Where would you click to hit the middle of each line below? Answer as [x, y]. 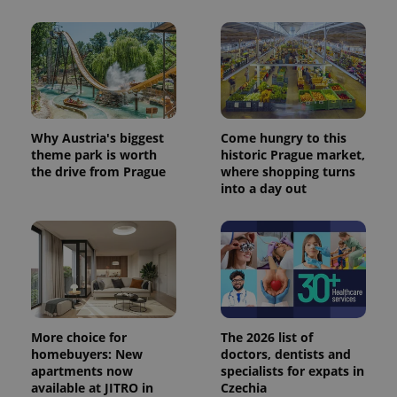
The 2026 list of [267, 337]
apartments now [82, 370]
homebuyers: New [87, 354]
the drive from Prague [98, 172]
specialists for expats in [292, 370]
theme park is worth [94, 155]
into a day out [264, 189]
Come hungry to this [284, 138]
